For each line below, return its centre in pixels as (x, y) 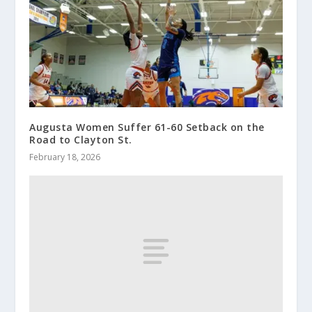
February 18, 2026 (65, 157)
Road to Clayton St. (81, 140)
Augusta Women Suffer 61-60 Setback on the (147, 127)
